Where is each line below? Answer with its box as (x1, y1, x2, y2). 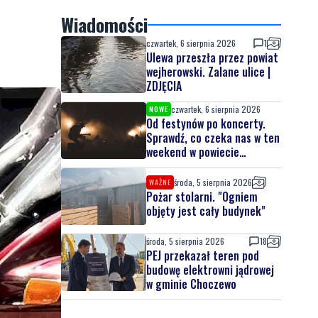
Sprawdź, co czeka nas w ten (146, 129, 280, 146)
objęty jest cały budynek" (146, 202, 265, 219)
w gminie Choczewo (146, 275, 236, 292)
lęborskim (146, 158, 192, 175)
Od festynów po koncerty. (146, 115, 265, 132)
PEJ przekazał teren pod (146, 247, 259, 264)
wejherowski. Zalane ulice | (146, 63, 270, 80)
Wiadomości (61, 11, 148, 38)
